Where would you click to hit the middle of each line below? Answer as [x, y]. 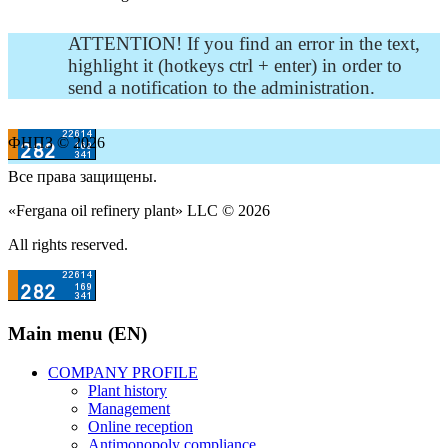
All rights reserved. [68, 244]
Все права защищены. [82, 176]
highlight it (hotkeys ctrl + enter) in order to [235, 65]
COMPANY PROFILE [123, 373]
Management [129, 409]
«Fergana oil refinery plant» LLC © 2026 [139, 210]
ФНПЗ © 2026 [56, 142]
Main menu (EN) [77, 334]
